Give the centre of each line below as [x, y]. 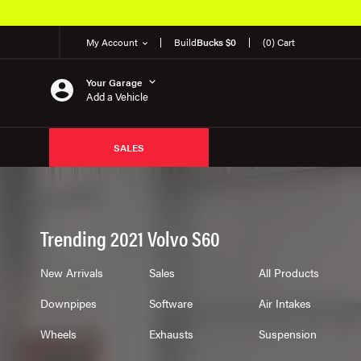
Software [171, 303]
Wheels [58, 334]
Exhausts [172, 334]
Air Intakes [284, 303]
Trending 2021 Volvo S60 [130, 238]
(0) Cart [279, 42]
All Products [288, 272]
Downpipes [68, 303]
